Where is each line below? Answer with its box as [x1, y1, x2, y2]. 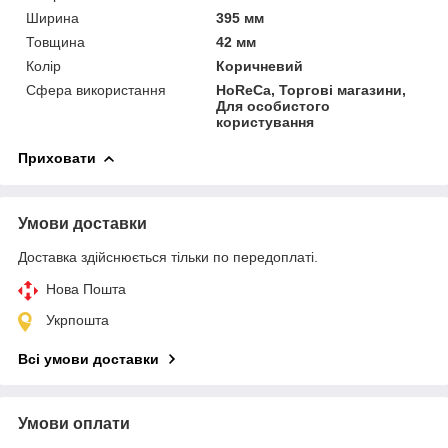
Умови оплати [18, 414, 130, 432]
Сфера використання [26, 81, 166, 98]
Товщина [26, 33, 85, 50]
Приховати [18, 149, 96, 166]
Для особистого [216, 97, 331, 114]
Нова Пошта [46, 280, 126, 297]
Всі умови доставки [18, 350, 159, 367]
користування [216, 113, 315, 130]
